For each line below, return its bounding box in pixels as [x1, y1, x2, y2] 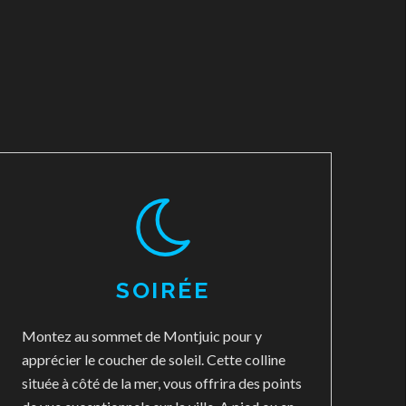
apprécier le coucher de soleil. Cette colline [21, 351, 285, 368]
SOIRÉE [116, 276, 210, 304]
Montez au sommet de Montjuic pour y [21, 327, 262, 344]
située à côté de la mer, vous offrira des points [21, 374, 302, 391]
